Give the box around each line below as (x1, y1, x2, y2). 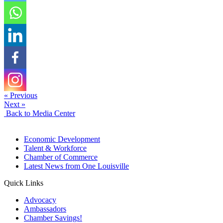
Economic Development (24, 134, 100, 143)
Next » (4, 100, 25, 109)
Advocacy (24, 195, 56, 204)
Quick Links (4, 178, 43, 187)
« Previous (4, 91, 37, 100)
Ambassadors (24, 204, 66, 213)
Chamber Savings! (24, 213, 82, 222)
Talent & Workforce (24, 143, 87, 152)
